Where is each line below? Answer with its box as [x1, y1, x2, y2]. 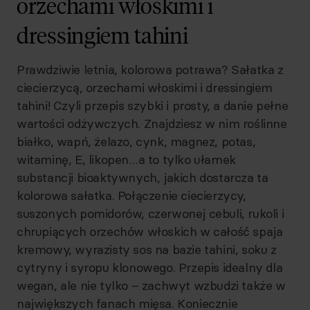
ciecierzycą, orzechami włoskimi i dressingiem [17, 80, 273, 95]
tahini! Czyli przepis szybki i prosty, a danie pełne [17, 98, 289, 113]
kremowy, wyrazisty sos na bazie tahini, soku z [17, 241, 277, 257]
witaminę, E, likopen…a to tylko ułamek [17, 152, 236, 167]
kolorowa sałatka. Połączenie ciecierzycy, [17, 188, 246, 203]
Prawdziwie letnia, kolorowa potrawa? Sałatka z [17, 62, 284, 77]
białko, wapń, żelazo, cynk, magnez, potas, [17, 134, 256, 149]
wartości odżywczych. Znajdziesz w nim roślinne [17, 116, 287, 131]
